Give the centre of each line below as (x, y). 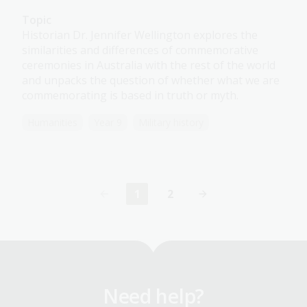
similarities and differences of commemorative (140, 50)
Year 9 (108, 123)
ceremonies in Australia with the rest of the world (149, 65)
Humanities (52, 123)
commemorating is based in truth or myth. (130, 96)
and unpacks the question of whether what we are (151, 81)
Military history (171, 123)
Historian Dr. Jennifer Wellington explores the (140, 35)
